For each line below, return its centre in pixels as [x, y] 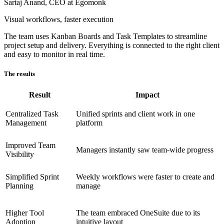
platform [89, 123]
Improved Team [30, 145]
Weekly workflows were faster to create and [145, 177]
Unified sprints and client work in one [135, 114]
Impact [147, 95]
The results [19, 74]
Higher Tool [25, 213]
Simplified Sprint [32, 177]
